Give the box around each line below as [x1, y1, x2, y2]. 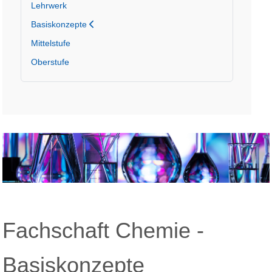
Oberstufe [31, 57, 70, 67]
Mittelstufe [31, 38, 71, 49]
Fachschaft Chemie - [2, 218, 205, 243]
